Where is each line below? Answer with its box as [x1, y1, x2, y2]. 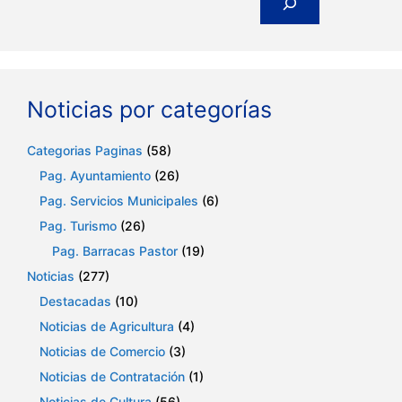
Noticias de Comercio [39, 343, 165, 359]
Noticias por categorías [27, 95, 272, 123]
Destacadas [39, 293, 111, 309]
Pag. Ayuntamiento [39, 167, 151, 183]
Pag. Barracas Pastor [52, 242, 178, 258]
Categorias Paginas [27, 142, 143, 158]
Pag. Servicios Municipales [39, 192, 198, 208]
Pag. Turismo [39, 217, 117, 233]
